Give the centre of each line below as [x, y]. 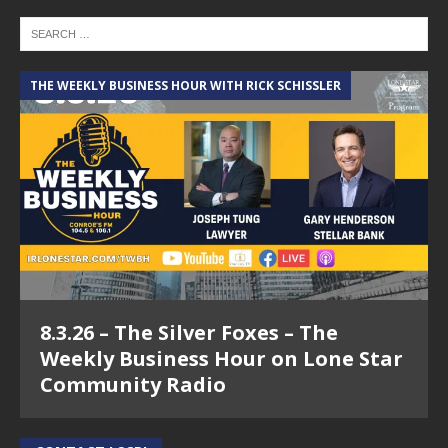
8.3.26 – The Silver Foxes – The [189, 333]
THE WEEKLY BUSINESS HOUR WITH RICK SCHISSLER [185, 85]
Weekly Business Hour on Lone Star [221, 359]
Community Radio [133, 385]
